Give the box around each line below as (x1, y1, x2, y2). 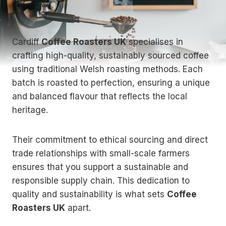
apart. (65, 203, 91, 213)
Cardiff (12, 37, 41, 47)
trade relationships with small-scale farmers (12, 148, 190, 159)
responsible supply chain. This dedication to (12, 176, 190, 186)
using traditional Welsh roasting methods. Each (12, 64, 203, 75)
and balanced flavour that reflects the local (12, 91, 187, 102)
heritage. (12, 105, 48, 116)
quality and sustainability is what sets (12, 189, 167, 200)
